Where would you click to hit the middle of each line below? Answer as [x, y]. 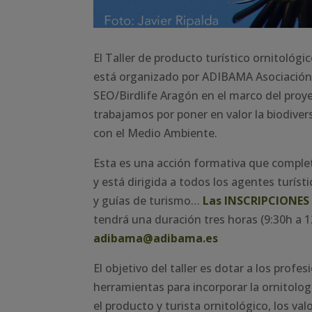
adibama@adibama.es [156, 239]
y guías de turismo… [147, 201]
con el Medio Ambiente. [156, 133]
